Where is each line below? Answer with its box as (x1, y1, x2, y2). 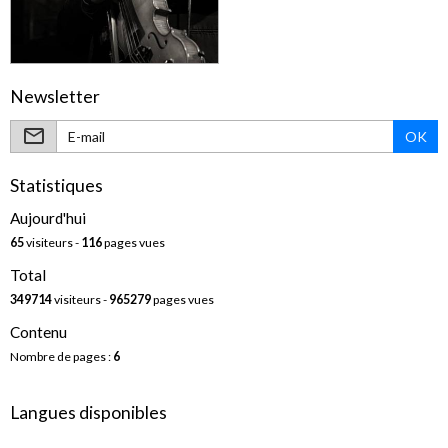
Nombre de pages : (10, 349, 113, 365)
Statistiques (10, 175, 103, 197)
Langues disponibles (10, 402, 167, 424)
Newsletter (10, 85, 100, 107)
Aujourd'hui (10, 209, 86, 228)
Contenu (10, 323, 67, 342)
